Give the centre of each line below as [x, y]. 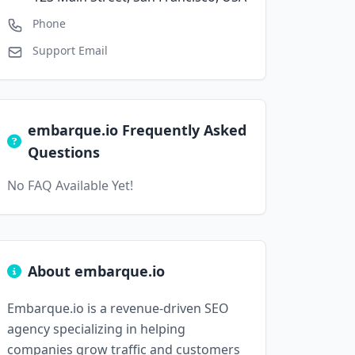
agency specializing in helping [96, 329]
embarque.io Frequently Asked [137, 130]
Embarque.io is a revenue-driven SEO [118, 308]
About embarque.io [96, 271]
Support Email [70, 50]
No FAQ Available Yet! [70, 185]
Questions [64, 152]
